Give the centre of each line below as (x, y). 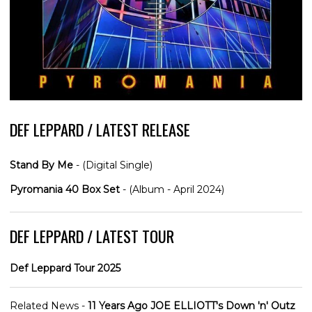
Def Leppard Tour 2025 (65, 268)
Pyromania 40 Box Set (65, 190)
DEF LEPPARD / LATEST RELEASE (100, 130)
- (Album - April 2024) (172, 190)
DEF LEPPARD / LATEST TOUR (92, 236)
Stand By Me (41, 165)
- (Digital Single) (113, 165)
